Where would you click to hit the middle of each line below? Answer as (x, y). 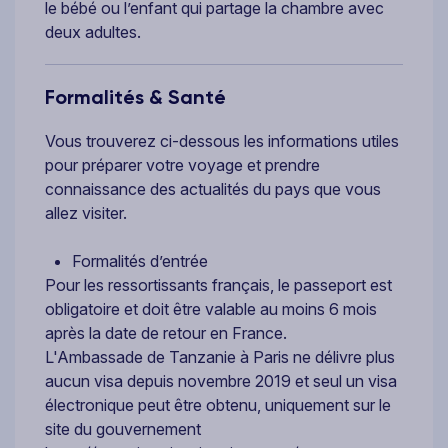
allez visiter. (86, 212)
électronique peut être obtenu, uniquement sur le (218, 404)
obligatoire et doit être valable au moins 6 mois (211, 308)
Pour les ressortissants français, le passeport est (218, 284)
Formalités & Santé (135, 96)
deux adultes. (93, 31)
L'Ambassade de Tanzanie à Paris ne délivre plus (220, 356)
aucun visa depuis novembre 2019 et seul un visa (221, 380)
